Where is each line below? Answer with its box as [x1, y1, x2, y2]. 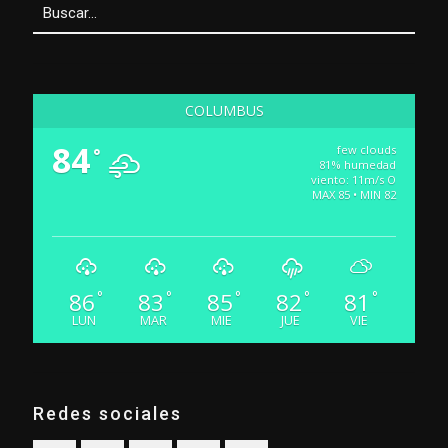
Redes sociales [33, 403, 182, 425]
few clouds [336, 141, 396, 157]
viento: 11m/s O [310, 171, 396, 187]
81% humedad [318, 156, 396, 172]
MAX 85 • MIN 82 [311, 186, 396, 202]
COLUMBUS [184, 100, 264, 120]
